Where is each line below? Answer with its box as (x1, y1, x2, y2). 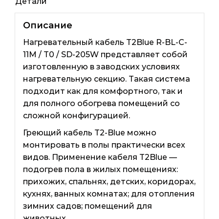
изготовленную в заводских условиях (22, 62, 180, 72)
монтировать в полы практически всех (22, 140, 185, 150)
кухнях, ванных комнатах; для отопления (22, 189, 195, 199)
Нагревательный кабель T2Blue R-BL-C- (22, 38, 187, 47)
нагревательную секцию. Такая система (22, 74, 190, 84)
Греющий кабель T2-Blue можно (22, 128, 156, 138)
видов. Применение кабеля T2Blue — (22, 153, 177, 162)
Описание (22, 20, 72, 31)
